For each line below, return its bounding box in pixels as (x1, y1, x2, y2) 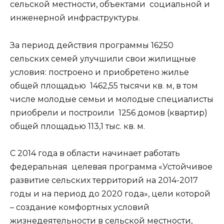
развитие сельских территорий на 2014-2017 (10, 175, 198, 185)
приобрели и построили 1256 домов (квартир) (10, 107, 207, 117)
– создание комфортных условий (10, 202, 149, 212)
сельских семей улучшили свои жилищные (10, 53, 196, 63)
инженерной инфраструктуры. (10, 13, 140, 23)
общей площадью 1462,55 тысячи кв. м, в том (10, 80, 198, 90)
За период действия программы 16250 (10, 40, 173, 50)
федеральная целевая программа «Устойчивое (10, 161, 212, 171)
